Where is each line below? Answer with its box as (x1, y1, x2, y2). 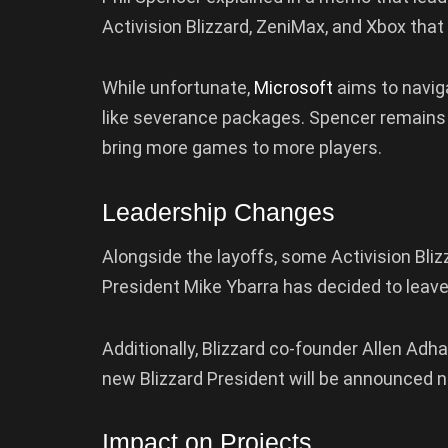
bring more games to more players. (102, 137, 382, 159)
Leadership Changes (102, 197, 335, 226)
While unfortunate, (102, 77, 254, 99)
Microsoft (254, 77, 333, 99)
